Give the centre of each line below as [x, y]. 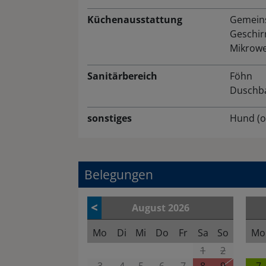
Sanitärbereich [122, 76]
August [150, 208]
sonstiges [110, 118]
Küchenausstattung [135, 20]
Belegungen [119, 175]
